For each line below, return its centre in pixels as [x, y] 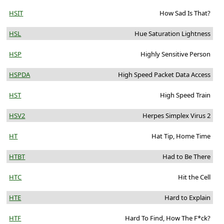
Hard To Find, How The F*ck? [167, 218]
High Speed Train [185, 95]
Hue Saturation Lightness [172, 34]
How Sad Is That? [185, 13]
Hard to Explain [187, 198]
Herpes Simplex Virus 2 [176, 116]
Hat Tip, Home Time [181, 136]
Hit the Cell [194, 177]
